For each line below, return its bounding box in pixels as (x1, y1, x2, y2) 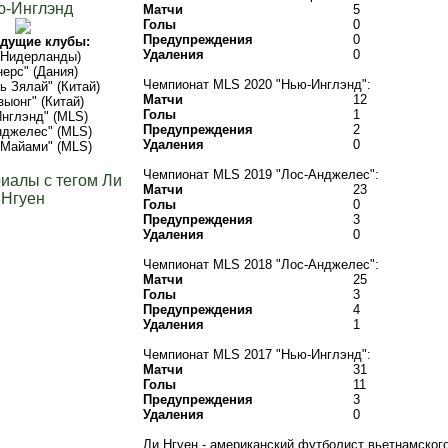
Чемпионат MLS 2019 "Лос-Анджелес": (143, 167, 379, 182)
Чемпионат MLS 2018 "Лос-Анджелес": (143, 257, 379, 272)
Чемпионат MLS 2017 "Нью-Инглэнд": (143, 347, 371, 362)
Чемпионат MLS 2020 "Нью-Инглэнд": (143, 77, 371, 92)
